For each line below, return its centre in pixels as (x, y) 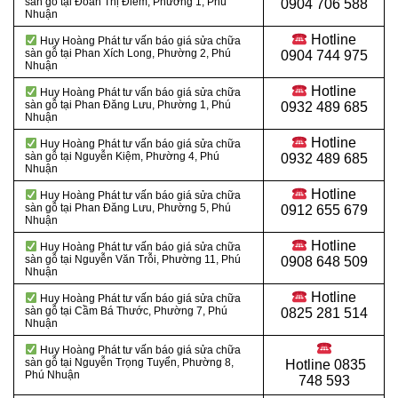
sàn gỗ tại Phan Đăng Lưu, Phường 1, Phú (128, 105)
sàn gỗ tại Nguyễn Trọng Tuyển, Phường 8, (129, 363)
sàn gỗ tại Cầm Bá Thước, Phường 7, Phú (126, 311)
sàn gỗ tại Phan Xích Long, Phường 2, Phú (128, 54)
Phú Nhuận (52, 375)
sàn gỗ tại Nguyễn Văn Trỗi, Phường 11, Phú (133, 260)
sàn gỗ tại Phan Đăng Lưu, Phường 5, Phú (128, 208)
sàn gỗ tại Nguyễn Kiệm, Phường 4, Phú (122, 157)
